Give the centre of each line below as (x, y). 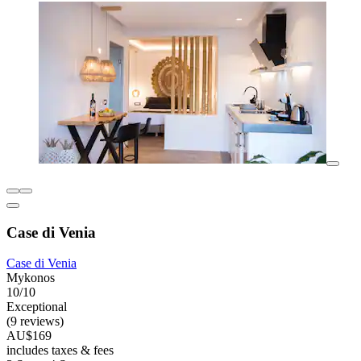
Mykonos (31, 278)
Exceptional (37, 307)
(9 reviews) (35, 322)
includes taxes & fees (60, 351)
